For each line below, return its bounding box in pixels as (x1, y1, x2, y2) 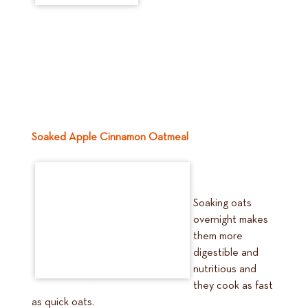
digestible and (193, 247, 258, 258)
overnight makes (193, 214, 268, 225)
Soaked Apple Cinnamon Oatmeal (32, 132, 188, 143)
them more (193, 231, 243, 242)
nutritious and (193, 264, 256, 275)
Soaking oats (193, 198, 252, 209)
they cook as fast (193, 280, 273, 291)
